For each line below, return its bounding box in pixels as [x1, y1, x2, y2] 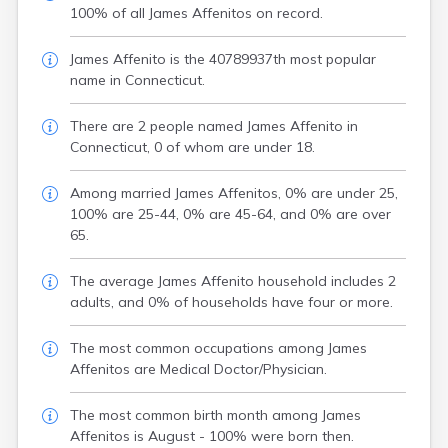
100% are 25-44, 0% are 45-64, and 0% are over [70, 205, 391, 223]
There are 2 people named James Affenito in [70, 117, 358, 135]
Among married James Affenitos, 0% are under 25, [70, 184, 398, 202]
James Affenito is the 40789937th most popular [70, 50, 376, 68]
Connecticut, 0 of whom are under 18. [70, 138, 315, 156]
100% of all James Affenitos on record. [70, 4, 323, 22]
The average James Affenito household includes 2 [70, 272, 396, 290]
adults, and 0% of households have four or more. [70, 293, 393, 311]
